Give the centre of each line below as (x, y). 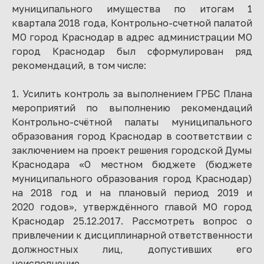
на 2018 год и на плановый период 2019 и (132, 193)
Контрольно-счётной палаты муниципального (132, 122)
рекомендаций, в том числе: (79, 65)
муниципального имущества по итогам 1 (132, 9)
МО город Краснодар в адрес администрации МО (132, 37)
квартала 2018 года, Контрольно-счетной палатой (132, 23)
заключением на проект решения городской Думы (132, 150)
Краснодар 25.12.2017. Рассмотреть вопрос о (132, 221)
